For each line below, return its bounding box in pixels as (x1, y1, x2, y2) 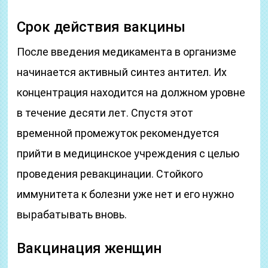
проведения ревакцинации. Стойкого (17, 167, 203, 180)
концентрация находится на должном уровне (17, 86, 246, 99)
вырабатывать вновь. (17, 208, 127, 221)
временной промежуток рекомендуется (17, 127, 220, 139)
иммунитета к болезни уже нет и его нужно (17, 188, 234, 200)
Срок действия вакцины (17, 19, 186, 35)
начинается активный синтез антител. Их (17, 66, 227, 78)
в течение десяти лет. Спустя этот (17, 106, 194, 119)
